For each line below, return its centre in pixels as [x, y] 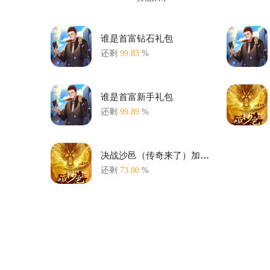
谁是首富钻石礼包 [137, 39]
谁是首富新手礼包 [137, 97]
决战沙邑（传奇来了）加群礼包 [204, 155]
